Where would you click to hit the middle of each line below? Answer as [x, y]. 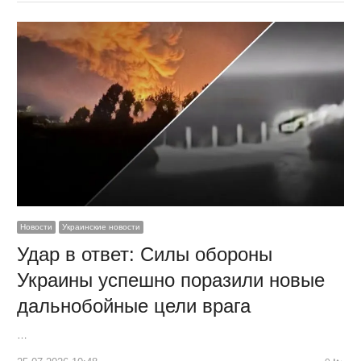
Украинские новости [101, 226]
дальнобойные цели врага [133, 305]
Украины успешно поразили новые [170, 280]
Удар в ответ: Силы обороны [144, 254]
